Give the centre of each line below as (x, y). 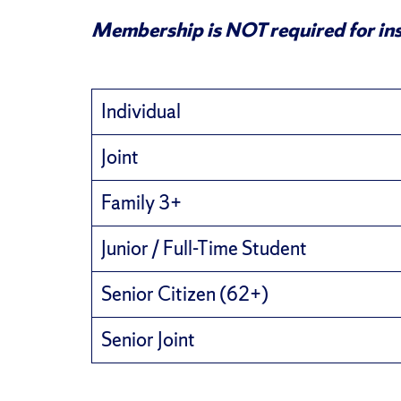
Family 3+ (141, 202)
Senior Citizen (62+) (185, 294)
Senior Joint (148, 339)
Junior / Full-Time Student (204, 248)
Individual (141, 111)
